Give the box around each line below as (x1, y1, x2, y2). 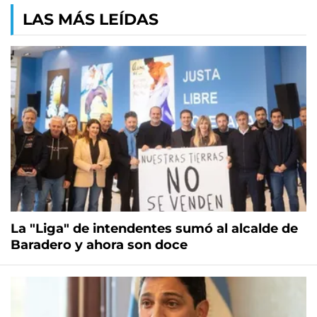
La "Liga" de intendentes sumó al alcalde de (11, 221, 298, 237)
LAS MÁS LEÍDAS (23, 10, 158, 29)
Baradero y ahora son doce (11, 237, 188, 253)
